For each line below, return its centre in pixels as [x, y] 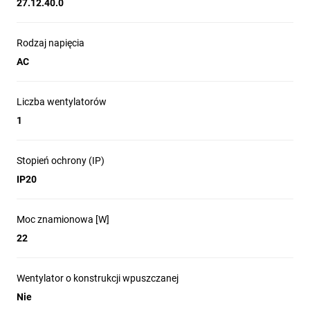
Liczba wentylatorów [62, 102]
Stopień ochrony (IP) [61, 161]
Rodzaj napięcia [51, 43]
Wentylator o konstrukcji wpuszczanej [98, 278]
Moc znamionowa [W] [63, 219]
